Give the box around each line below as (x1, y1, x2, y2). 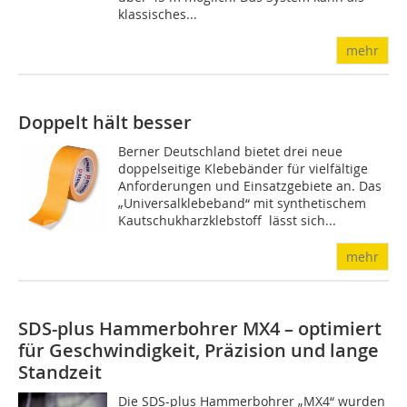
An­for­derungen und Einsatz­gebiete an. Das (118, 177, 382, 194)
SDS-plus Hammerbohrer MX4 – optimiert (18, 316, 382, 341)
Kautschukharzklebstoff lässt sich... (118, 212, 337, 229)
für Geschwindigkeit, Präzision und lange (18, 338, 379, 362)
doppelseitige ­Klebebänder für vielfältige (118, 160, 369, 177)
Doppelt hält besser (18, 110, 192, 134)
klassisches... (118, 5, 198, 23)
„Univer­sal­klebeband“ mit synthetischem (118, 194, 367, 212)
